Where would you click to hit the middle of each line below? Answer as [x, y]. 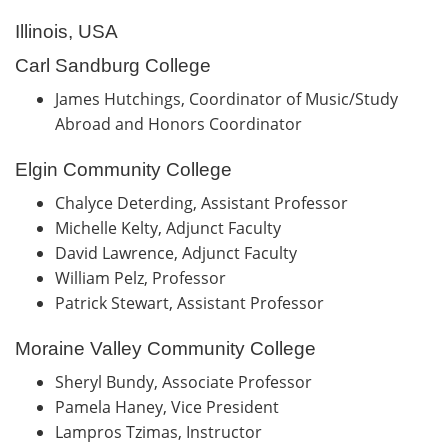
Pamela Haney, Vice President [171, 406]
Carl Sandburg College [113, 65]
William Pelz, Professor [144, 277]
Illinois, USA [66, 31]
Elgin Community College [123, 169]
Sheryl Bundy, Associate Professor [187, 381]
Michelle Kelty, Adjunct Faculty [170, 227]
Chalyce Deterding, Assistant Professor [205, 202]
